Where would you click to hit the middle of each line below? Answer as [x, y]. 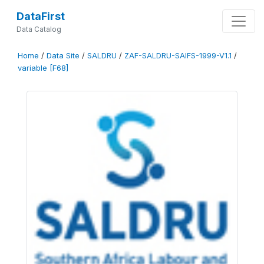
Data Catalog [39, 29]
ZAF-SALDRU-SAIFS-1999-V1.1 [178, 56]
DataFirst [40, 16]
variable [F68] [43, 68]
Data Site [63, 56]
